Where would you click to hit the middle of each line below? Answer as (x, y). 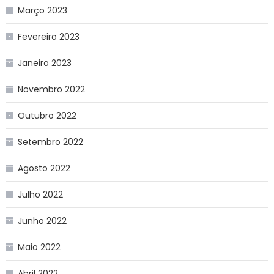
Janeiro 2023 (44, 63)
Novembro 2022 (51, 89)
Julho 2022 (40, 194)
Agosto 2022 (44, 168)
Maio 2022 (39, 247)
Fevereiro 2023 (48, 36)
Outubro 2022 (47, 115)
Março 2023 (42, 10)
